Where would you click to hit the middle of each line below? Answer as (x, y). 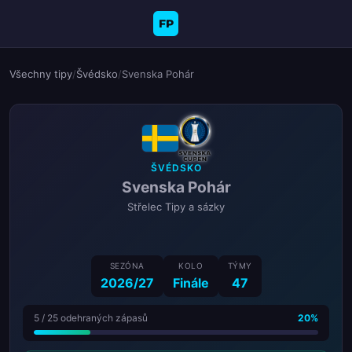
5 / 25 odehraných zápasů (91, 317)
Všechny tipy (41, 74)
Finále (191, 282)
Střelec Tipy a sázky (176, 206)
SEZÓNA (127, 265)
